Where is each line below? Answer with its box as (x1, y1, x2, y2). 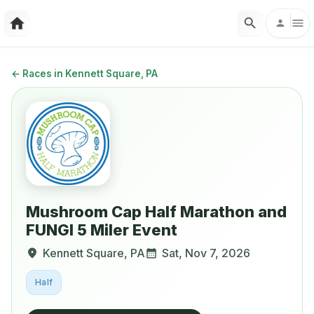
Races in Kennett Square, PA (22, 68, 158, 79)
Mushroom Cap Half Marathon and (26, 203, 287, 221)
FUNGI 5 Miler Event (26, 221, 177, 239)
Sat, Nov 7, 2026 (162, 246, 250, 260)
